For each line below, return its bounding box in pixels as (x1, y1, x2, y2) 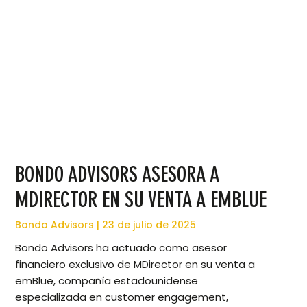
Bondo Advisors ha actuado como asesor (15, 241, 228, 256)
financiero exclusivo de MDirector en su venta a (15, 257, 256, 272)
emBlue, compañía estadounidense (15, 273, 199, 288)
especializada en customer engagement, (15, 290, 229, 305)
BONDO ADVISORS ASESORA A (15, 162, 220, 188)
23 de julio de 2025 (99, 218, 197, 232)
